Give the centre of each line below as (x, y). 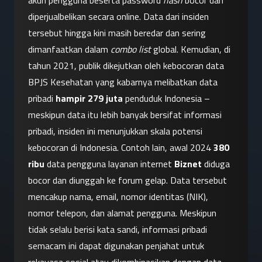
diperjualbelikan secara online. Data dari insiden (118, 17)
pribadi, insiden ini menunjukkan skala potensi (115, 131)
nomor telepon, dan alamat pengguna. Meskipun (122, 213)
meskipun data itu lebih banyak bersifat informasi (125, 115)
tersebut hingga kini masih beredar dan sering (117, 33)
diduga (216, 164)
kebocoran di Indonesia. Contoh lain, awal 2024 (121, 148)
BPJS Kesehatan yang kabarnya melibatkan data (123, 82)
